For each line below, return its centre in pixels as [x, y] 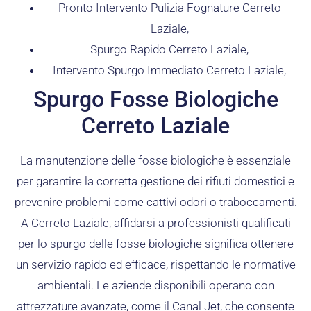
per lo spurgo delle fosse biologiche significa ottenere [155, 244]
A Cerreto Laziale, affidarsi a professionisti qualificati [155, 223]
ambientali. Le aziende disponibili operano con [155, 286]
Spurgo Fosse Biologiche [155, 100]
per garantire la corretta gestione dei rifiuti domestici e [155, 182]
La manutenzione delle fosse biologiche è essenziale [155, 161]
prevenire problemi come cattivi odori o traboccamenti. [155, 202]
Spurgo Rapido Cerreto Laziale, [169, 50]
